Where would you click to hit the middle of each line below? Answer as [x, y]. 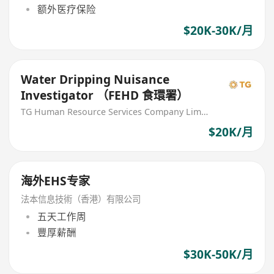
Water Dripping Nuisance [95, 79]
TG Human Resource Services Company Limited [205, 112]
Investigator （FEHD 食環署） [105, 95]
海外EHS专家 [56, 181]
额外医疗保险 [66, 9]
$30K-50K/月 [218, 254]
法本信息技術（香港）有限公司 [81, 199]
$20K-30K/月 [218, 30]
